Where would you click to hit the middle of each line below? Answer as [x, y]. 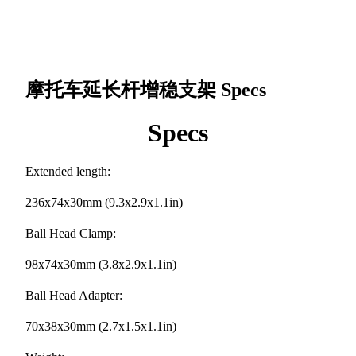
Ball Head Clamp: [71, 233]
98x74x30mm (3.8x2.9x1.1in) [101, 264]
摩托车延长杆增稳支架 [123, 89]
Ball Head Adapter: [74, 295]
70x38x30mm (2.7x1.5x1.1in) [101, 326]
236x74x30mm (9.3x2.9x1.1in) [104, 202]
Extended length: [68, 171]
